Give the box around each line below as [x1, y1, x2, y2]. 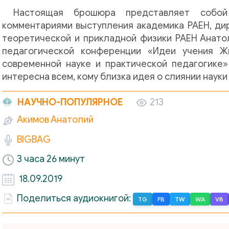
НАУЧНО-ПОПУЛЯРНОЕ [17, 97, 123, 108]
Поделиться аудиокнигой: [17, 193, 133, 204]
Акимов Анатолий [17, 114, 94, 126]
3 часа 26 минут [17, 153, 85, 165]
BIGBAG [17, 133, 51, 145]
